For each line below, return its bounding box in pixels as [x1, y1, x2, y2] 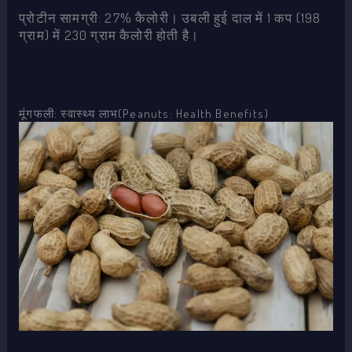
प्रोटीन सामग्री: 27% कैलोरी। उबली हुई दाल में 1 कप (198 [19, 9, 321, 27]
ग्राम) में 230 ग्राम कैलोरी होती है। [19, 27, 199, 44]
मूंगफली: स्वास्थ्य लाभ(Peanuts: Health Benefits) [19, 104, 269, 121]
